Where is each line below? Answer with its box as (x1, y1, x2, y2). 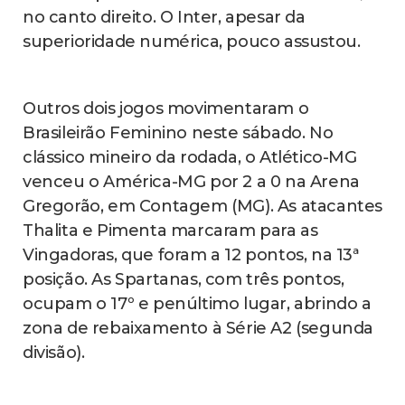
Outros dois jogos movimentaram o (23, 98, 309, 118)
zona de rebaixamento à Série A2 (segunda (23, 317, 374, 338)
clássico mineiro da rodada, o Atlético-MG (23, 146, 357, 167)
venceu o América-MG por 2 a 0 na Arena (23, 171, 360, 192)
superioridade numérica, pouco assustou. (23, 31, 361, 52)
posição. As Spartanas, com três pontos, (23, 268, 344, 289)
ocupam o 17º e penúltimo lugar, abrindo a (23, 293, 372, 314)
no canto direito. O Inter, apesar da (23, 6, 306, 27)
